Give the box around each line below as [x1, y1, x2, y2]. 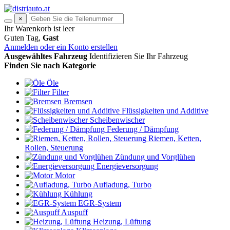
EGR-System [78, 199, 121, 207]
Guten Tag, [4, 33, 43, 42]
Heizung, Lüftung [93, 217, 151, 226]
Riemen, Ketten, [148, 134, 201, 143]
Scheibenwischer [90, 116, 145, 124]
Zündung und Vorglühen [115, 152, 195, 161]
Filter [52, 88, 69, 97]
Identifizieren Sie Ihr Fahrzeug [89, 52, 188, 61]
